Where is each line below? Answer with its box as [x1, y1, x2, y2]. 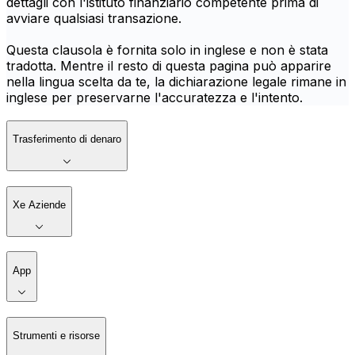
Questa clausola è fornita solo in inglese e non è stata [6, 42, 328, 59]
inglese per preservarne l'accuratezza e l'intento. [6, 90, 303, 106]
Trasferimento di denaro [13, 133, 121, 146]
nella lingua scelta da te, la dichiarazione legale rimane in [6, 74, 346, 90]
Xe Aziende [13, 198, 66, 211]
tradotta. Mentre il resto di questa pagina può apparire [6, 58, 331, 74]
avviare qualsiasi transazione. [6, 10, 181, 27]
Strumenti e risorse [13, 330, 100, 342]
